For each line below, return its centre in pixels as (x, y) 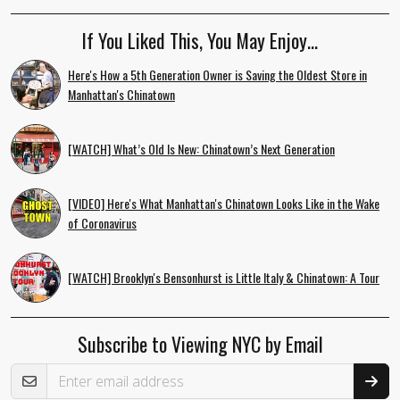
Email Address (54, 363)
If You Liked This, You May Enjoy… (200, 40)
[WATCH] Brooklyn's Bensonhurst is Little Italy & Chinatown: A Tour (224, 277)
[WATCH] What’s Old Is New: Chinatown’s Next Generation (201, 148)
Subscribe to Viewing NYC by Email (200, 343)
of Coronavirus (102, 222)
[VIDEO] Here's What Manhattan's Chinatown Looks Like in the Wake (224, 203)
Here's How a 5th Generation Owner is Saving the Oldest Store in (217, 74)
